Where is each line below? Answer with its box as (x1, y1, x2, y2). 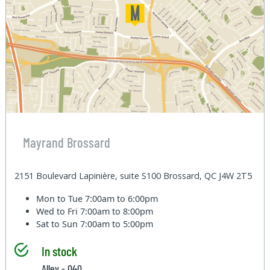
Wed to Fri (36, 205, 81, 217)
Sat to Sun (36, 218, 81, 230)
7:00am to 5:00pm (80, 218, 154, 230)
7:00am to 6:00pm (85, 192, 159, 204)
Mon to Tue (36, 192, 86, 204)
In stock (41, 242, 77, 259)
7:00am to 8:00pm (80, 205, 154, 217)
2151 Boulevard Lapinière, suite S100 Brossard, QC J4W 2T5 (14, 169, 253, 181)
